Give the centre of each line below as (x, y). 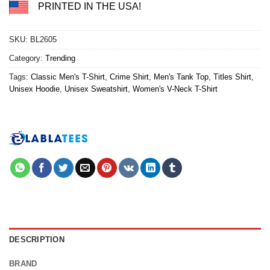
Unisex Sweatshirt (96, 89)
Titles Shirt (232, 77)
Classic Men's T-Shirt (68, 77)
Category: (27, 58)
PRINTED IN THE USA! (89, 7)
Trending (60, 58)
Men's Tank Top (181, 77)
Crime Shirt (129, 77)
